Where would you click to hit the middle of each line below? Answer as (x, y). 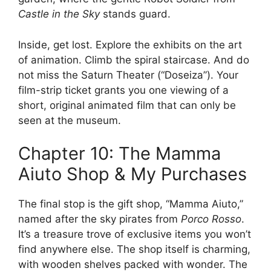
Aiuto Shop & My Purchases (132, 174)
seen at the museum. (70, 120)
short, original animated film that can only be (127, 105)
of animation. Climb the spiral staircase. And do (134, 60)
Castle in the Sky (59, 14)
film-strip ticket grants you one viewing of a (123, 90)
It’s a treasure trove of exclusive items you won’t (135, 234)
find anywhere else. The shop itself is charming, (134, 250)
